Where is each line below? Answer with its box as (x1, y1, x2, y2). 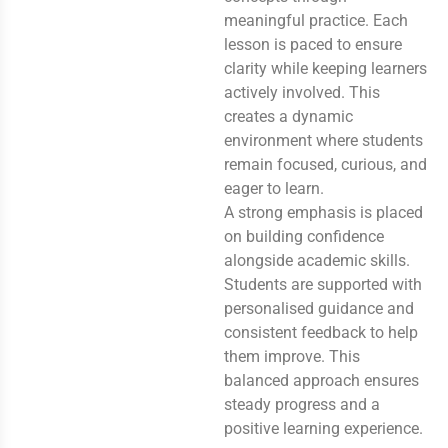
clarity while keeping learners (224, 58, 427, 78)
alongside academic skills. (224, 250, 410, 270)
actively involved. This (224, 82, 380, 102)
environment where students (224, 130, 423, 150)
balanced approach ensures (224, 370, 419, 390)
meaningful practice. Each (224, 10, 408, 30)
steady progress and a (224, 394, 380, 414)
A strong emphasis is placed (224, 202, 423, 222)
